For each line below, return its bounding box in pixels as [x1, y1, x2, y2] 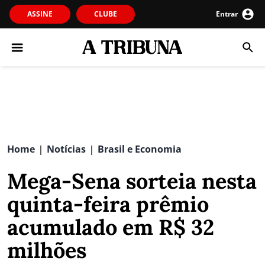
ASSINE [27, 9, 53, 19]
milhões [7, 237, 86, 264]
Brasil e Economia [98, 143, 182, 156]
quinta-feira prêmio [7, 190, 209, 218]
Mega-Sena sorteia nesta [7, 167, 257, 195]
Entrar [216, 9, 238, 19]
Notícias [47, 143, 86, 156]
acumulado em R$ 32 [7, 214, 214, 241]
